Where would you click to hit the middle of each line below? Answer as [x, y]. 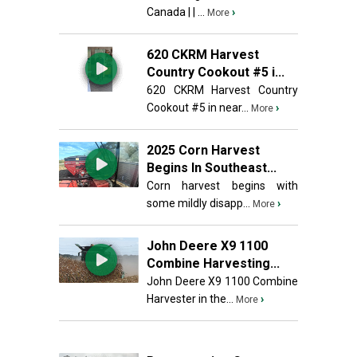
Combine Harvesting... [213, 263]
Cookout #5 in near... [198, 108]
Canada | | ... [176, 12]
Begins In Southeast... [212, 168]
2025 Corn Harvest [203, 150]
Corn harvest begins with [222, 186]
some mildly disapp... [198, 203]
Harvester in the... [190, 299]
